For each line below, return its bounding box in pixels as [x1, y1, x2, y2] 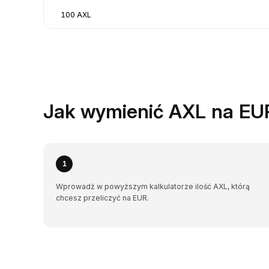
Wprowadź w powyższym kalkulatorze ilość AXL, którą [56, 181, 250, 191]
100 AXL [61, 10, 91, 19]
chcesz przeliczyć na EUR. [56, 193, 149, 202]
